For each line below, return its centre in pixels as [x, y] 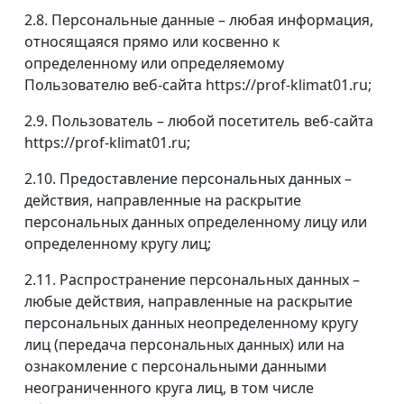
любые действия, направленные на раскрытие [188, 302]
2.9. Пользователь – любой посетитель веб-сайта [199, 121]
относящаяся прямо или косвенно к [152, 42]
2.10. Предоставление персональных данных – [188, 179]
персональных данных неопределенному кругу [191, 323]
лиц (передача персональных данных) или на [184, 345]
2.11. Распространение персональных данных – [192, 280]
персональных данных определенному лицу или [196, 222]
